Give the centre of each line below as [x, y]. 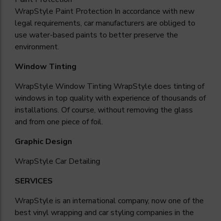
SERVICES [34, 181]
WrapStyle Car [42, 162]
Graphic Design [43, 142]
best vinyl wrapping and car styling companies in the [104, 213]
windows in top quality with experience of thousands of [110, 98]
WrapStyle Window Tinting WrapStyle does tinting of [110, 87]
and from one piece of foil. [59, 122]
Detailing [84, 162]
